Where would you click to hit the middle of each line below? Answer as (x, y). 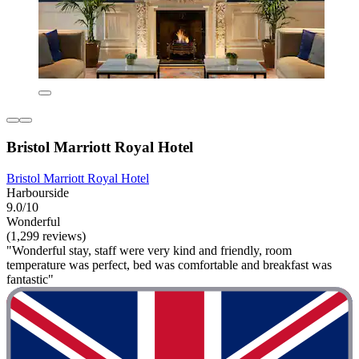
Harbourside (38, 192)
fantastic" (30, 279)
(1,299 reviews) (46, 236)
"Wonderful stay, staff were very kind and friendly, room (149, 250)
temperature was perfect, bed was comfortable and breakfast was (169, 264)
